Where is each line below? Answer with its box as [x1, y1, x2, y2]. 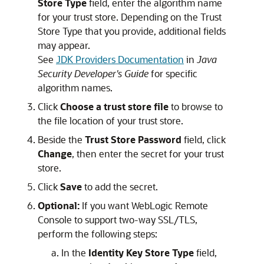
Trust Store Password [85, 133, 181, 146]
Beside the [38, 133, 85, 146]
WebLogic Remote [131, 199, 208, 212]
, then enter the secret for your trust [72, 147, 224, 160]
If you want [82, 199, 131, 212]
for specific [148, 67, 197, 80]
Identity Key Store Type [88, 246, 194, 259]
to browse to [169, 100, 223, 113]
